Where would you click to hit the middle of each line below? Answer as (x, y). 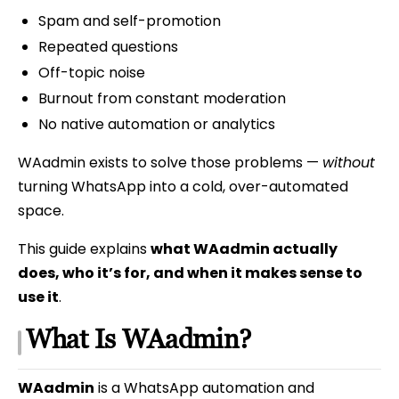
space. (41, 211)
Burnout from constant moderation (162, 99)
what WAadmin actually (244, 249)
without (349, 163)
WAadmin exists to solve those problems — (170, 163)
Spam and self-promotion (129, 21)
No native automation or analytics (156, 125)
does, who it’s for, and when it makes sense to (190, 273)
